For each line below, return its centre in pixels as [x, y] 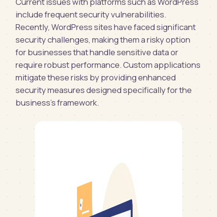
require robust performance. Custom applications [108, 65]
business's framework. [57, 103]
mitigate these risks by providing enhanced [96, 77]
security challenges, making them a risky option [103, 40]
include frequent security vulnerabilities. [91, 15]
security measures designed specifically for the [104, 90]
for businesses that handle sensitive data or [97, 52]
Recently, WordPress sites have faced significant [106, 27]
